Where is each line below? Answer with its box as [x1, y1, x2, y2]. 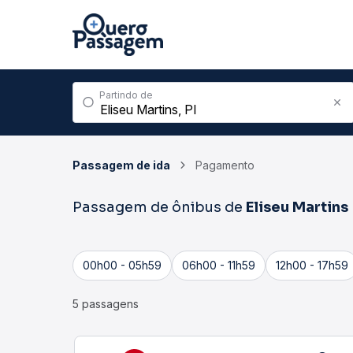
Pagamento [195, 158, 255, 172]
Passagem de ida [72, 158, 170, 172]
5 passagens [72, 297, 139, 310]
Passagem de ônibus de [72, 199, 246, 216]
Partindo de [99, 89, 153, 101]
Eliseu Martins [246, 199, 348, 216]
